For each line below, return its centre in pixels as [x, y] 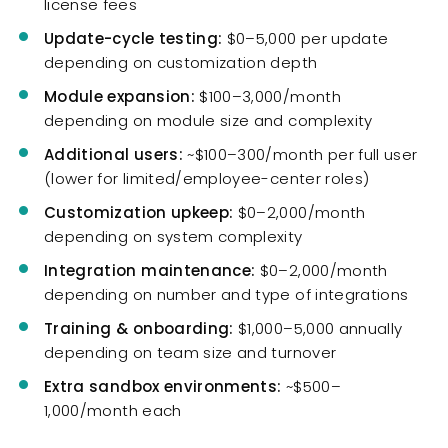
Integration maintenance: [150, 271]
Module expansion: [119, 97]
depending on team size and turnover [190, 353]
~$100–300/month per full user [300, 155]
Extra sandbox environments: [163, 387]
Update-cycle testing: [133, 39]
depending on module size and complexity [208, 121]
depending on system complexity [173, 237]
